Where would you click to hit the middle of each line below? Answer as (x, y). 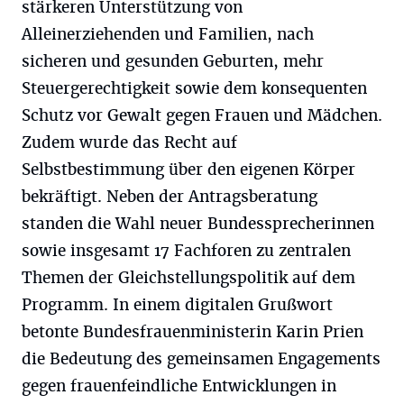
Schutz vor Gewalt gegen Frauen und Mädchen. (202, 115)
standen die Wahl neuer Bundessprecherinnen (198, 224)
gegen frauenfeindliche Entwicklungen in (179, 386)
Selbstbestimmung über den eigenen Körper (188, 170)
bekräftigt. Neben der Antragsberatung (170, 197)
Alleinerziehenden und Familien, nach (168, 34)
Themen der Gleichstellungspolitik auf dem (188, 278)
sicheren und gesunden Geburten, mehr (173, 61)
